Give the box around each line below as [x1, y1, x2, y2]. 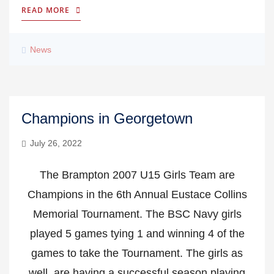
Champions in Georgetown [21, 110, 193, 127]
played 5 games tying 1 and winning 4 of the [29, 228, 245, 240]
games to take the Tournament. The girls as [31, 247, 243, 259]
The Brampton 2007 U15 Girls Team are [39, 169, 235, 181]
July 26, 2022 [30, 138, 82, 148]
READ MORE [21, 5, 70, 15]
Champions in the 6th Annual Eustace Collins [27, 188, 247, 201]
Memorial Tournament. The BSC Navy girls [32, 208, 242, 220]
